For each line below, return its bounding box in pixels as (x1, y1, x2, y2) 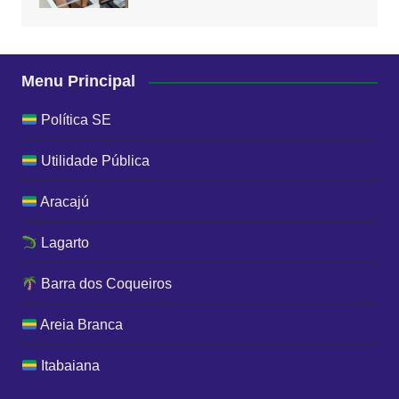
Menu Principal (20, 72, 135, 91)
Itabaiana (37, 358, 101, 374)
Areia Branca (37, 317, 124, 333)
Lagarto (37, 235, 90, 251)
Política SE (37, 112, 112, 128)
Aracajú (37, 194, 90, 210)
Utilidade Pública (37, 153, 151, 169)
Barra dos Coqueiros (37, 276, 173, 292)
